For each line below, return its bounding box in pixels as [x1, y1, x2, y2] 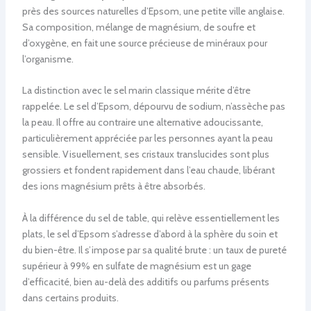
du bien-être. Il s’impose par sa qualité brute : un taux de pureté [22, 243, 287, 256]
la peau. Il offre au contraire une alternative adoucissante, [22, 116, 263, 129]
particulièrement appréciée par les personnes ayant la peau [22, 132, 273, 145]
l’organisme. [22, 52, 74, 65]
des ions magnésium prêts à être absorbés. [22, 180, 205, 193]
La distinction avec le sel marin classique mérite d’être [22, 84, 251, 97]
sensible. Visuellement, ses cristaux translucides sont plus [22, 148, 269, 161]
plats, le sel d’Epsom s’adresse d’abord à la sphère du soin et [22, 227, 278, 240]
